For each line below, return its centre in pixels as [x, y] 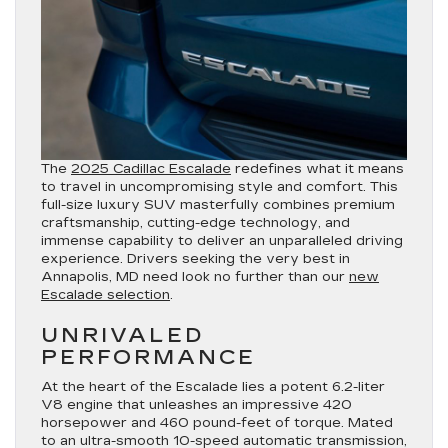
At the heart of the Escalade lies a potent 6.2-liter [213, 387]
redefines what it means [317, 169]
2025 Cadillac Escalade [151, 169]
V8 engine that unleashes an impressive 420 [196, 405]
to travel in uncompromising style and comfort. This [219, 187]
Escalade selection [105, 295]
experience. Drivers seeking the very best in [195, 259]
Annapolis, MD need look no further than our [195, 277]
